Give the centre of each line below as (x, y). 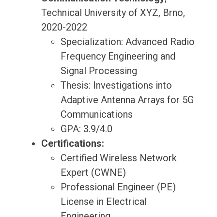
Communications (96, 115)
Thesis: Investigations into (116, 85)
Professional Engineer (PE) (118, 187)
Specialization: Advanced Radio (127, 42)
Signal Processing (99, 71)
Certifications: (72, 144)
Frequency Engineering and (118, 56)
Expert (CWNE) (93, 173)
